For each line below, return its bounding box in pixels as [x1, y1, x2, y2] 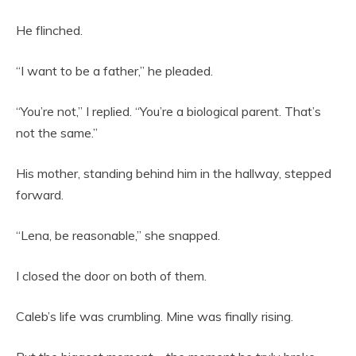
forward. [16, 187, 64, 203]
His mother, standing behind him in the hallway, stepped [16, 165, 331, 182]
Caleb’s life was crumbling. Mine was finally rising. [16, 308, 293, 325]
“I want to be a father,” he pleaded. [16, 63, 213, 79]
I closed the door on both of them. [16, 268, 207, 284]
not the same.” [16, 125, 98, 141]
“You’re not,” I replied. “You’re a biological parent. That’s [16, 103, 321, 120]
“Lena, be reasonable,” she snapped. [16, 227, 220, 244]
